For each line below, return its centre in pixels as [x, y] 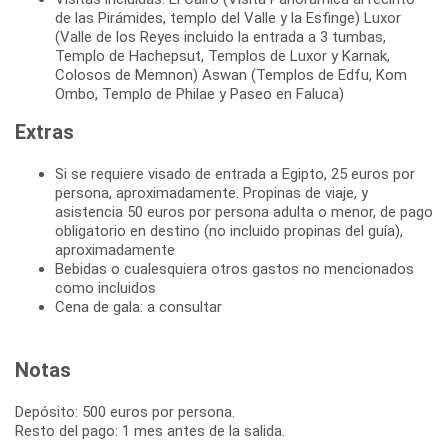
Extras [44, 131]
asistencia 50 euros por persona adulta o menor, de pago [244, 211]
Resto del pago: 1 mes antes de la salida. [150, 430]
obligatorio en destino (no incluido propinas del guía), [229, 230]
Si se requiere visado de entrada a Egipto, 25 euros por [235, 173]
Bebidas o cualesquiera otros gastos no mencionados [234, 268]
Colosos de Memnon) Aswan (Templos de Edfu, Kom [231, 74]
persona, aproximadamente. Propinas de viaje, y [211, 192]
